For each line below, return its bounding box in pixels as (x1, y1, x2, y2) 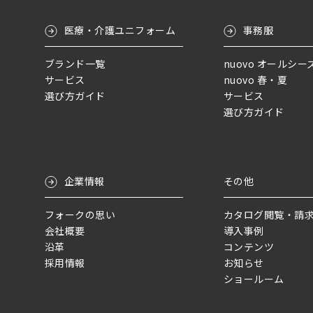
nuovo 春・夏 (224, 73, 288, 87)
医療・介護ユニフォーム (64, 23, 176, 38)
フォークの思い (45, 208, 116, 222)
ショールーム (224, 272, 284, 286)
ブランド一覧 (45, 57, 105, 71)
